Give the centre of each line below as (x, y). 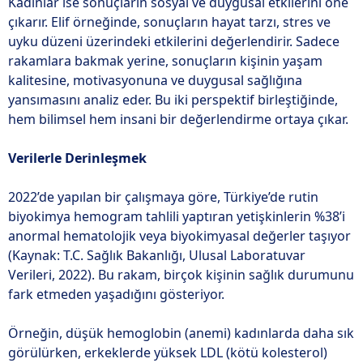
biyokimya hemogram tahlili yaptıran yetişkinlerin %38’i (177, 216)
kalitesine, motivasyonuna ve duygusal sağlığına (155, 80)
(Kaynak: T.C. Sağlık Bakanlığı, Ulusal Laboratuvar (157, 255)
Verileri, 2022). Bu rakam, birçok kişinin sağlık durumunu (181, 275)
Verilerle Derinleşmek (77, 158)
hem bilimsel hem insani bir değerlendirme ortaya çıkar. (178, 119)
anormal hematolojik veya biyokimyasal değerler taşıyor (179, 236)
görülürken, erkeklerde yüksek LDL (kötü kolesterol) (168, 352)
